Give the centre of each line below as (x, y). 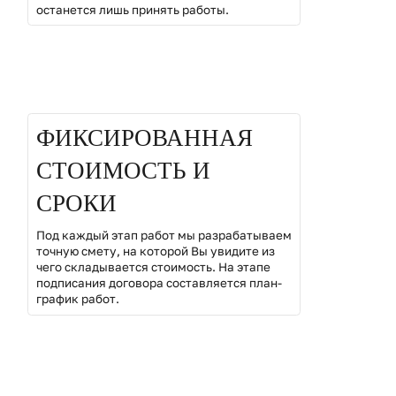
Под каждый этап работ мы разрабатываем (164, 235)
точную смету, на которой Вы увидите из (155, 251)
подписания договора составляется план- (159, 282)
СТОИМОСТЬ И (123, 171)
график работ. (77, 298)
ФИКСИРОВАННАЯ (144, 138)
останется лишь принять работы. (132, 9)
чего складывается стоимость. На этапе (153, 267)
